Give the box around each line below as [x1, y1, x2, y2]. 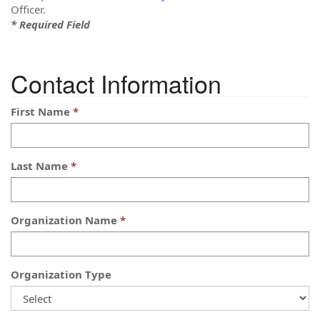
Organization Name [11, 213, 117, 227]
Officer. [11, 1, 46, 16]
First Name [11, 104, 70, 119]
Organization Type [11, 267, 111, 281]
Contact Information [11, 65, 221, 101]
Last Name [11, 159, 68, 173]
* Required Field [11, 16, 90, 31]
